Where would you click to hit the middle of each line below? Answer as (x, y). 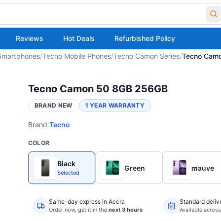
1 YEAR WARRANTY (115, 105)
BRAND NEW (53, 105)
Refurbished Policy (145, 38)
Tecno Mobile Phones (77, 56)
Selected (68, 172)
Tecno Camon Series (147, 56)
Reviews (30, 38)
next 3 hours (125, 210)
